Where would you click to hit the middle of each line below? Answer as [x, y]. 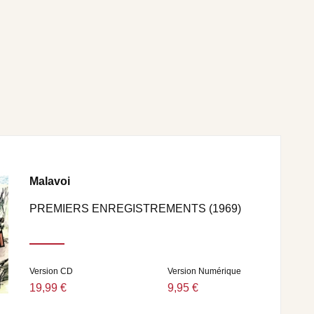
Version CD [51, 271]
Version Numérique [204, 271]
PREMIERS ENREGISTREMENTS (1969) [135, 209]
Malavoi [50, 181]
